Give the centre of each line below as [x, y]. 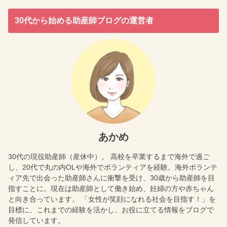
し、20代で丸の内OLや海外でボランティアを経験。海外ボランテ [113, 167]
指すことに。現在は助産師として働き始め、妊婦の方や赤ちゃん [111, 189]
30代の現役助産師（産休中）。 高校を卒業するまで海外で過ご [109, 157]
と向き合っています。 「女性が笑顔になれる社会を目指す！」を [112, 199]
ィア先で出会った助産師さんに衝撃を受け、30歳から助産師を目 [111, 178]
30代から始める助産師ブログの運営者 [84, 21]
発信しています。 [36, 221]
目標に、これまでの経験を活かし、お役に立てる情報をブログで [111, 210]
